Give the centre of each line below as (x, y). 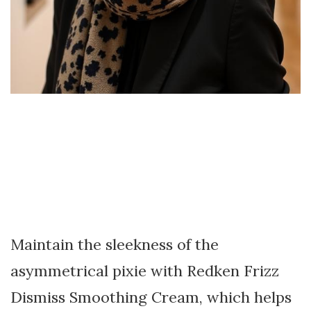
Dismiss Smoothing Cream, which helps (151, 297)
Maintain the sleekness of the (115, 244)
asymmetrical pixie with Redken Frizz (145, 270)
